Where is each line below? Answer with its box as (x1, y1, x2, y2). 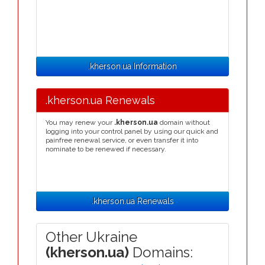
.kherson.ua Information (88, 62, 177, 71)
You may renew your (46, 118, 114, 127)
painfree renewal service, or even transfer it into (46, 136, 198, 144)
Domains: (129, 244, 193, 261)
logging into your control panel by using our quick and (46, 127, 218, 135)
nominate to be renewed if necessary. (46, 145, 166, 153)
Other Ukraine (46, 228, 137, 245)
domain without (158, 118, 210, 127)
